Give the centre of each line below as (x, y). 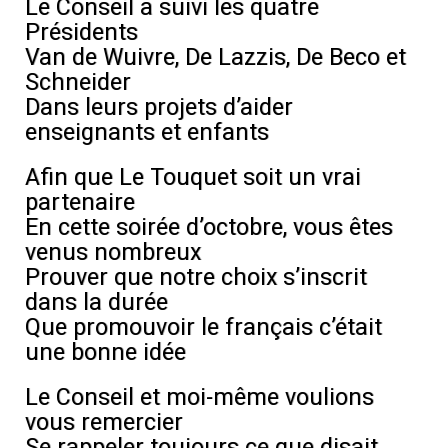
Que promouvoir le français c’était (203, 327)
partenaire (80, 202)
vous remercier (104, 422)
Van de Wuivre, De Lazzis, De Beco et (215, 57)
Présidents (81, 32)
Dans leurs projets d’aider (159, 107)
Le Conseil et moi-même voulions (199, 397)
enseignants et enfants (147, 132)
